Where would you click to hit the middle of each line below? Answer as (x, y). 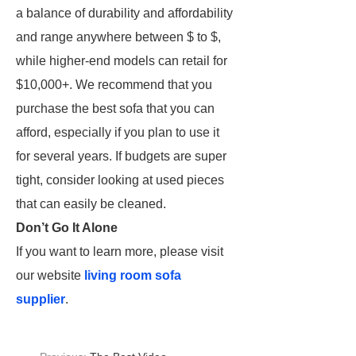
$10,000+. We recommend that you (114, 85)
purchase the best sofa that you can (115, 108)
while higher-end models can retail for (122, 61)
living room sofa (133, 275)
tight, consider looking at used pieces (120, 180)
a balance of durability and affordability (124, 13)
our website (50, 275)
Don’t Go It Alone (67, 228)
